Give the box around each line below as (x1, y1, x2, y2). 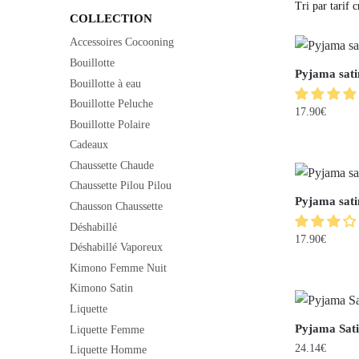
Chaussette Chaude (70, 159, 154, 171)
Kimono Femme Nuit (70, 261, 167, 274)
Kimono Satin (70, 282, 133, 295)
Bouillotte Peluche (70, 98, 153, 111)
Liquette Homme (70, 344, 147, 357)
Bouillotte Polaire (70, 118, 150, 131)
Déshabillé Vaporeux (70, 241, 163, 254)
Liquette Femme (70, 323, 144, 336)
